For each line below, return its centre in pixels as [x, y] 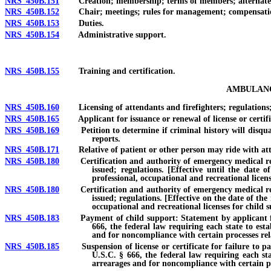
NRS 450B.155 [32, 71]
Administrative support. [113, 35]
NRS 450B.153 [32, 24]
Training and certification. [117, 71]
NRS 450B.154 [32, 35]
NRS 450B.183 [32, 218]
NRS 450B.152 [32, 12]
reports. [106, 139]
